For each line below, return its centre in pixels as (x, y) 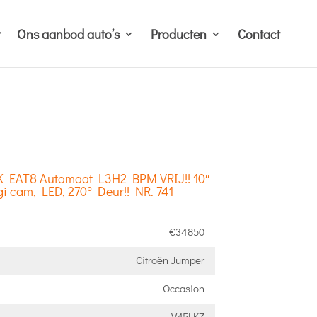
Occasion (183, 288)
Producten (179, 34)
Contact (259, 34)
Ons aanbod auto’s (68, 34)
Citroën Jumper (170, 260)
